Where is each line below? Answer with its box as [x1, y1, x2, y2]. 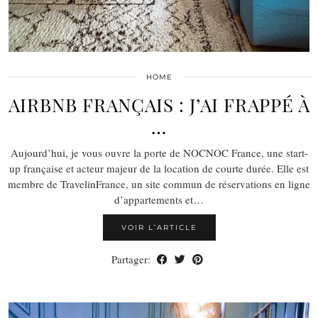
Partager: [111, 251, 153, 266]
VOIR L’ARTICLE [121, 222, 197, 232]
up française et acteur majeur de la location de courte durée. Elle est [9, 160, 309, 175]
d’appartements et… [114, 192, 204, 207]
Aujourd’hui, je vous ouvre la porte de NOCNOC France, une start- [10, 145, 308, 160]
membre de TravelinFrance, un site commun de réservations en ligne [8, 176, 310, 191]
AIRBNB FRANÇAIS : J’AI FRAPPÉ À [8, 92, 310, 117]
